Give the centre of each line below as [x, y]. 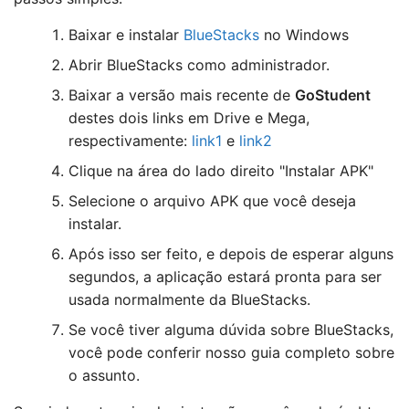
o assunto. [104, 375]
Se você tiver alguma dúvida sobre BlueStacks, [231, 329]
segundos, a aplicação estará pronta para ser [225, 276]
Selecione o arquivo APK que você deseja [212, 200]
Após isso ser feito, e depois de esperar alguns [231, 253]
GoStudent [333, 94]
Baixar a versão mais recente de [182, 94]
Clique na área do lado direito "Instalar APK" [221, 170]
